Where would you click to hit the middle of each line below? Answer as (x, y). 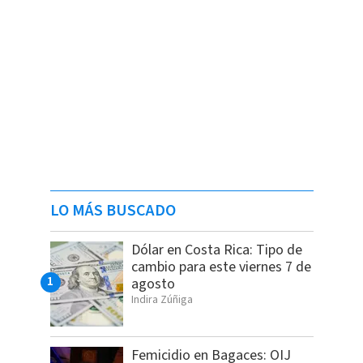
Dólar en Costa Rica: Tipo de (216, 250)
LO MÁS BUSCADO (113, 210)
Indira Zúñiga (162, 299)
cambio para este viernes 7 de (221, 267)
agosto (153, 284)
